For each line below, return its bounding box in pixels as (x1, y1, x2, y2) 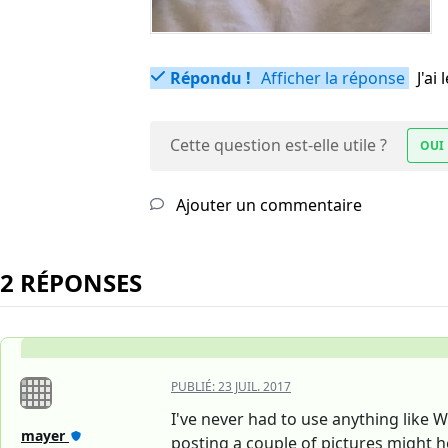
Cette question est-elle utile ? (170, 134, 387, 157)
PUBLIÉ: (171, 378, 218, 396)
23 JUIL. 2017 (218, 378, 291, 396)
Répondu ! (170, 67, 251, 90)
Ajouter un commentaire (172, 194, 362, 217)
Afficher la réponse (257, 67, 405, 90)
